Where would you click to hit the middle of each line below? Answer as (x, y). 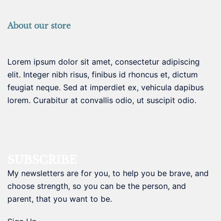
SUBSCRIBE (42, 160)
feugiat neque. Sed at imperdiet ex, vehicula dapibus (106, 87)
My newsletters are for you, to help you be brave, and (108, 173)
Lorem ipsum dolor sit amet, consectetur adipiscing (104, 61)
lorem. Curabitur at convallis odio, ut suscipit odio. (102, 100)
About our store (39, 25)
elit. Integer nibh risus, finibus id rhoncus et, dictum (103, 74)
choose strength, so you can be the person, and (97, 186)
